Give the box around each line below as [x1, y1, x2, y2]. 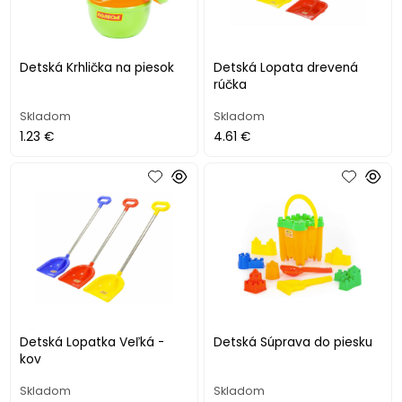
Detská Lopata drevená [214, 58, 359, 76]
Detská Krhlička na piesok [20, 58, 175, 76]
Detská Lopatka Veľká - [20, 334, 165, 352]
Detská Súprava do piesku [214, 334, 373, 352]
